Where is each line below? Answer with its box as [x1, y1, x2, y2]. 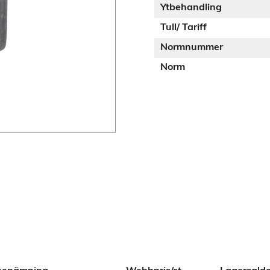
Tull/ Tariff [160, 23, 207, 33]
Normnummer [160, 43, 223, 52]
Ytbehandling [160, 3, 222, 13]
